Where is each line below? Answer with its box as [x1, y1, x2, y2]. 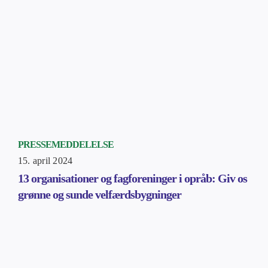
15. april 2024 [17, 155, 73, 166]
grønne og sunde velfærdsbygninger [17, 187, 181, 201]
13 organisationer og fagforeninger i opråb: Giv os [17, 171, 247, 185]
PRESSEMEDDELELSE [17, 139, 114, 150]
